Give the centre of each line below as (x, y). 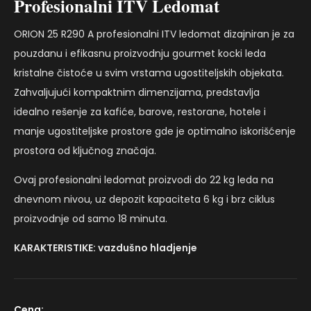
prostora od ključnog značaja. (85, 150)
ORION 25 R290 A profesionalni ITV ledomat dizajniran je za (154, 34)
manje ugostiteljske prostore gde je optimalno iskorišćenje (155, 131)
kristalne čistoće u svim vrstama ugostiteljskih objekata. (149, 73)
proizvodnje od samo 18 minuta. (91, 218)
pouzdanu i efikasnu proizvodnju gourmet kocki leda (140, 53)
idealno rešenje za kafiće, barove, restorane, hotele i (140, 111)
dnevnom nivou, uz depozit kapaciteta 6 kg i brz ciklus (144, 199)
